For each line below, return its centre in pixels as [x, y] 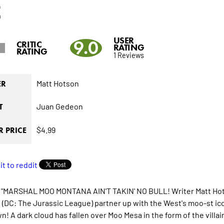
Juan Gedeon [59, 106]
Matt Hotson [57, 83]
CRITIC [29, 45]
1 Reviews [128, 55]
